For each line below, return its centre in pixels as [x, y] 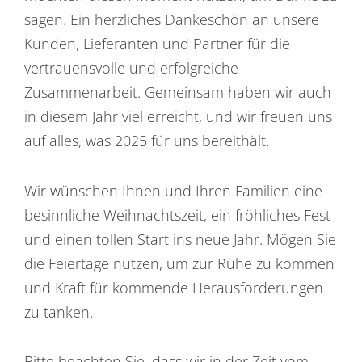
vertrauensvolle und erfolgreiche [131, 68]
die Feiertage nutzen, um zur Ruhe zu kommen [179, 263]
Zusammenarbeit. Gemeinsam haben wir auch [178, 93]
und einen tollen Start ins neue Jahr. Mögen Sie [180, 239]
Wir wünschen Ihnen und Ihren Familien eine [173, 190]
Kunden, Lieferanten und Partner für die [157, 44]
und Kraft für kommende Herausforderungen [174, 287]
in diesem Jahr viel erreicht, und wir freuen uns [178, 117]
